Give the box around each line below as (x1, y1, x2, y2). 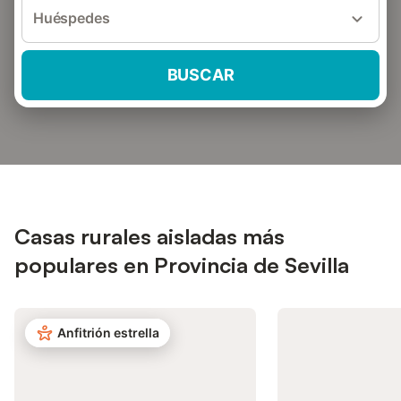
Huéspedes (33, 9, 110, 27)
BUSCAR (166, 65, 235, 84)
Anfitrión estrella (57, 325, 159, 340)
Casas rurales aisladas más (14, 223, 285, 250)
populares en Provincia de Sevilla (14, 252, 349, 278)
